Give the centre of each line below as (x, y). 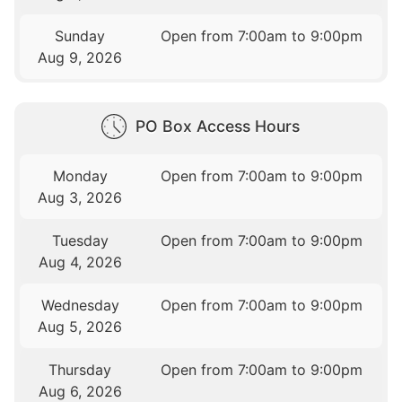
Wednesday (80, 305)
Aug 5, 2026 (80, 326)
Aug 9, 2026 (80, 58)
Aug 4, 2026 (80, 262)
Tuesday (80, 240)
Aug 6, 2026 (80, 391)
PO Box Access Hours (217, 126)
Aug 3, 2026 (80, 197)
